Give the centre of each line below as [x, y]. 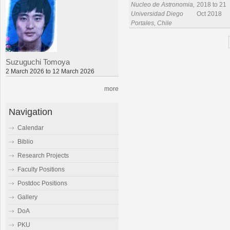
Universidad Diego [157, 14]
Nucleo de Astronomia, [163, 5]
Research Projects [43, 156]
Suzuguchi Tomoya [38, 62]
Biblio [25, 142]
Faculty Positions [41, 170]
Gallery [27, 197]
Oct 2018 [209, 14]
